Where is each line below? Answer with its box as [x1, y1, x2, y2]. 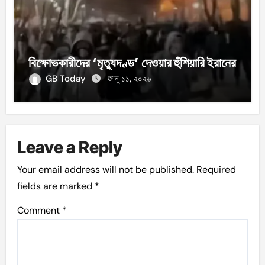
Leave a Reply [17, 137, 123, 157]
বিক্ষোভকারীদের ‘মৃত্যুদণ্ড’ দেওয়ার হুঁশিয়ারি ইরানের [28, 55, 236, 71]
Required [196, 163, 237, 176]
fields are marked [17, 180, 95, 193]
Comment [17, 204, 63, 217]
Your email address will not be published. [17, 163, 195, 176]
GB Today [45, 73, 88, 85]
